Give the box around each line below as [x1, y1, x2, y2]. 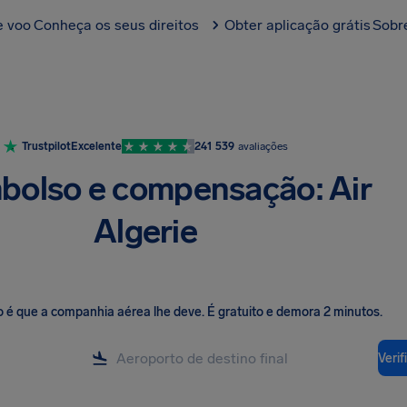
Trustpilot [21, 140, 71, 153]
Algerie [94, 212, 197, 251]
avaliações [237, 140, 288, 153]
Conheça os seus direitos [34, 16, 199, 34]
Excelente [70, 140, 122, 153]
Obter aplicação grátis [224, 16, 371, 34]
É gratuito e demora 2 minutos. [206, 304, 382, 320]
